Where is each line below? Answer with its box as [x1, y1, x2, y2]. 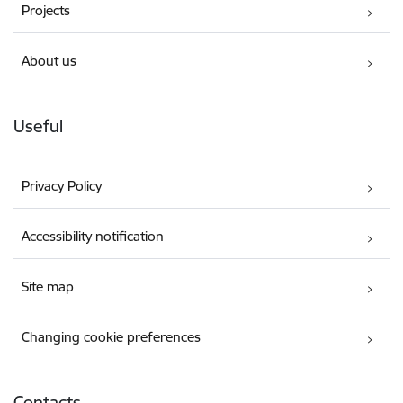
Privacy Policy [22, 177, 103, 195]
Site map [22, 278, 75, 296]
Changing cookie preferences [22, 328, 201, 346]
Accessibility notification [22, 228, 165, 246]
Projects [22, 2, 71, 19]
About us [22, 52, 77, 69]
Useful [13, 115, 63, 137]
